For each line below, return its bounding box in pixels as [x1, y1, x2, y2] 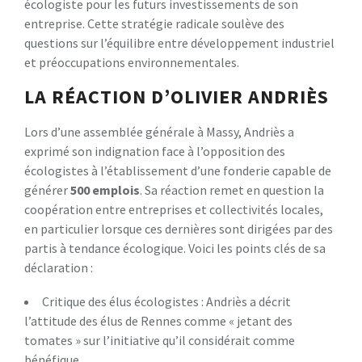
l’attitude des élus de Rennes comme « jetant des [24, 312, 293, 329]
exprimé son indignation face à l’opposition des [24, 142, 285, 159]
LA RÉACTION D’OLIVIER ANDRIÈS [24, 83, 329, 109]
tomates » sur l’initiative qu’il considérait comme [24, 331, 295, 348]
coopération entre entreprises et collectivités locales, [24, 200, 323, 217]
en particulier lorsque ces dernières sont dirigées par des [24, 220, 333, 237]
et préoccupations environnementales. [24, 53, 239, 70]
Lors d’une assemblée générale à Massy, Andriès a [24, 123, 294, 140]
